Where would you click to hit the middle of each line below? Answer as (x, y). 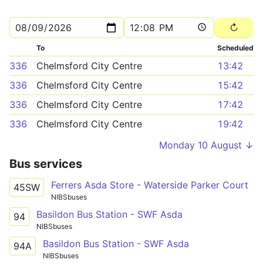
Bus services (46, 164)
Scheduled (235, 48)
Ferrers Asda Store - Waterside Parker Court (150, 185)
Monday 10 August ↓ (206, 145)
